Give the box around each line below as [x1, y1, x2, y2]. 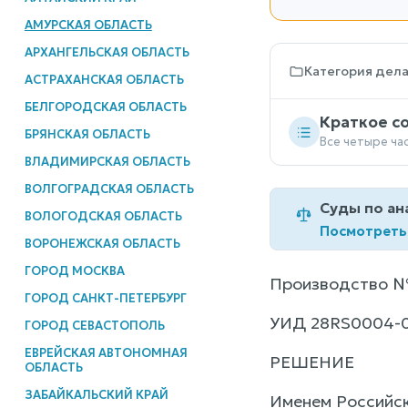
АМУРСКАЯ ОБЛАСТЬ [24, 16, 152, 33]
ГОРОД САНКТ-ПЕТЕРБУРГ [24, 290, 187, 306]
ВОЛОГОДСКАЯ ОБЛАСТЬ [24, 208, 182, 224]
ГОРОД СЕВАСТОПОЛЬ [24, 317, 165, 333]
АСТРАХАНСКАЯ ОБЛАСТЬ [24, 71, 184, 87]
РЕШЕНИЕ [269, 352, 354, 373]
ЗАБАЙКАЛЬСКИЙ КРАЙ [24, 386, 168, 403]
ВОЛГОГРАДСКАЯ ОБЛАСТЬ [24, 180, 194, 197]
